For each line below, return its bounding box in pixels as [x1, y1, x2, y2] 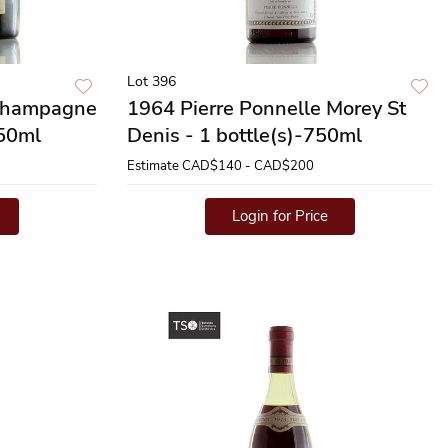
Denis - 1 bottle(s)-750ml [127, 122, 362, 149]
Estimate [127, 157, 179, 175]
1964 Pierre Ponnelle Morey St [127, 95, 406, 122]
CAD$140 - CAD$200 [182, 157, 314, 175]
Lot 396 [127, 72, 176, 91]
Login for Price [232, 206, 328, 226]
